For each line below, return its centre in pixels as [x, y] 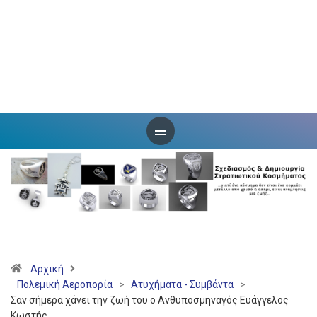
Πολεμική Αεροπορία [65, 285]
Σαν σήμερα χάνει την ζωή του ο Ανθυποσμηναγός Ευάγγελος [150, 300]
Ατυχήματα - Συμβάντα [182, 285]
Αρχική [47, 269]
